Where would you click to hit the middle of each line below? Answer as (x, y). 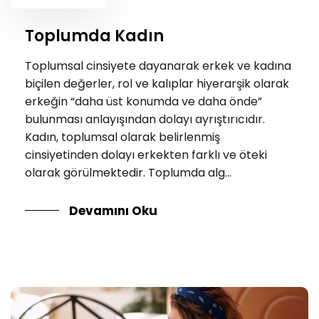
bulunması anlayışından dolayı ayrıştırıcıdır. (145, 119)
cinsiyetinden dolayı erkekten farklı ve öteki (146, 155)
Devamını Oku (113, 210)
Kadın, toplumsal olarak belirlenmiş (122, 137)
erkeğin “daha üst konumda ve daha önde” (143, 101)
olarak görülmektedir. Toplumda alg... (128, 172)
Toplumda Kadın (94, 36)
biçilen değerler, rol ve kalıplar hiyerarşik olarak (157, 83)
